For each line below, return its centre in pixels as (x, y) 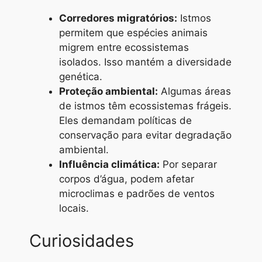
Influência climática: (109, 165)
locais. (74, 208)
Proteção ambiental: (108, 92)
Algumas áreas (194, 92)
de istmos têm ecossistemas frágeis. (145, 106)
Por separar (188, 165)
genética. (81, 77)
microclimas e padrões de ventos (137, 194)
